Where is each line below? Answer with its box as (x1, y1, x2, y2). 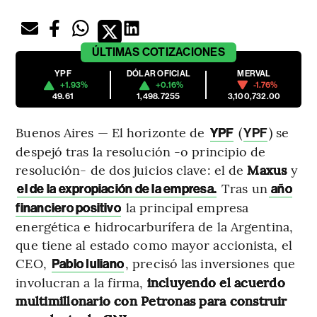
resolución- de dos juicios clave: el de (16, 161, 248, 179)
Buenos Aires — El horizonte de (16, 123, 209, 142)
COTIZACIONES (142, 45, 225, 59)
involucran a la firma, (16, 273, 147, 292)
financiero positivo (16, 200, 121, 217)
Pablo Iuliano (51, 256, 125, 272)
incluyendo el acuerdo (146, 273, 285, 292)
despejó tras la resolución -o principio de (16, 142, 266, 161)
